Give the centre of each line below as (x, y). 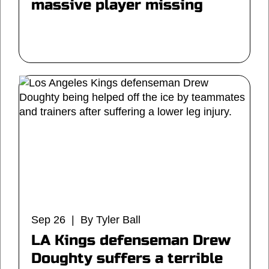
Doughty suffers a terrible (127, 258)
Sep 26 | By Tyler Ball (86, 219)
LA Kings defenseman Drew (131, 240)
